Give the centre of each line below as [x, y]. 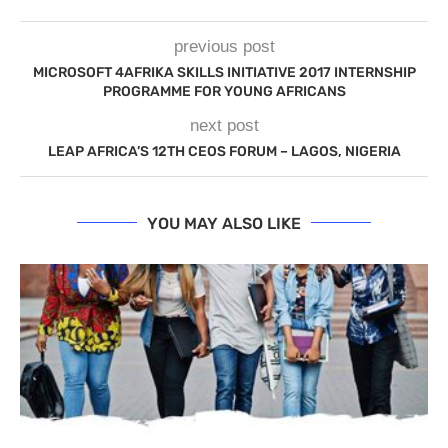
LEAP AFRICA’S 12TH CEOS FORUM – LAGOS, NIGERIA [224, 151]
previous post [224, 46]
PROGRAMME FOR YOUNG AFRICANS [224, 91]
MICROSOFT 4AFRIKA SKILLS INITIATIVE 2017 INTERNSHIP [224, 72]
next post [224, 125]
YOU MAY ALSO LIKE [224, 223]
